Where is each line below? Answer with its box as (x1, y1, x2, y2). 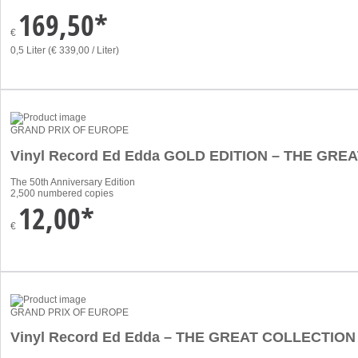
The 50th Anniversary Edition (10, 176, 135, 188)
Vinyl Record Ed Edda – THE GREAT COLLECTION (10, 329, 356, 346)
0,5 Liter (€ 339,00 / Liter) (10, 44, 119, 56)
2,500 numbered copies (10, 187, 113, 199)
